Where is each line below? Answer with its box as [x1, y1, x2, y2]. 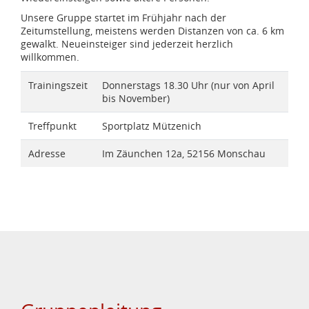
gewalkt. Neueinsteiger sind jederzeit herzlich [21, 37, 233, 51]
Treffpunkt [28, 119, 77, 132]
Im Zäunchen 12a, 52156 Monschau [101, 146, 266, 160]
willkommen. [21, 50, 79, 64]
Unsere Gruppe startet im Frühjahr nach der [21, 11, 226, 25]
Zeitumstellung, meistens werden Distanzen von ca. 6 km [21, 24, 284, 38]
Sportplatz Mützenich [101, 119, 201, 132]
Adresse [28, 146, 66, 160]
